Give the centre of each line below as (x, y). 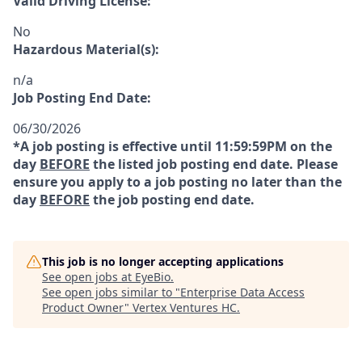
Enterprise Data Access (242, 292)
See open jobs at (88, 277)
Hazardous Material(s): (86, 49)
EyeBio (153, 277)
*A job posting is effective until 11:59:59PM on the (173, 146)
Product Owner (83, 307)
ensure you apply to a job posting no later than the (177, 182)
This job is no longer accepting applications (163, 261)
